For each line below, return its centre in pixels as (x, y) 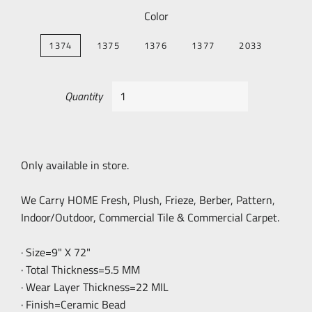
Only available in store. (75, 165)
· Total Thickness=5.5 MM (80, 270)
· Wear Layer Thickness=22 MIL (95, 287)
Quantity (83, 96)
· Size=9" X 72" (56, 252)
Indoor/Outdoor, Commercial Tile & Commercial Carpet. (150, 217)
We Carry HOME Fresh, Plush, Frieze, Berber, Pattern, (148, 200)
